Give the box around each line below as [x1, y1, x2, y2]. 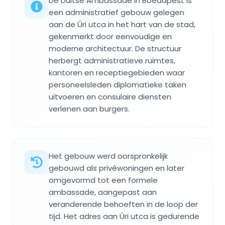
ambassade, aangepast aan [49, 187, 157, 198]
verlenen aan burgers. [49, 103, 130, 115]
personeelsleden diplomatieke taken [49, 79, 186, 90]
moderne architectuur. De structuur [49, 43, 181, 54]
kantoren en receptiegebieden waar [49, 67, 185, 78]
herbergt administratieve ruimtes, [49, 55, 175, 66]
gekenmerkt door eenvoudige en [49, 31, 172, 42]
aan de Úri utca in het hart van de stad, [49, 19, 195, 30]
